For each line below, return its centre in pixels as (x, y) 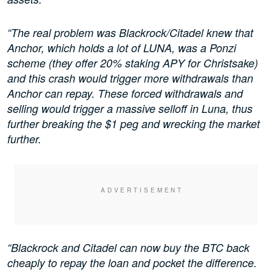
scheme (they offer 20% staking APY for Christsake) (133, 63)
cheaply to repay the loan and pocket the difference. (132, 263)
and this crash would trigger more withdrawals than (130, 78)
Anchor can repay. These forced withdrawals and (125, 93)
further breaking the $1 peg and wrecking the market (134, 124)
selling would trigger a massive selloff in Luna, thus (130, 109)
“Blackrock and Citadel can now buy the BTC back (128, 248)
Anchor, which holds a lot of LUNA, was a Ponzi (122, 48)
